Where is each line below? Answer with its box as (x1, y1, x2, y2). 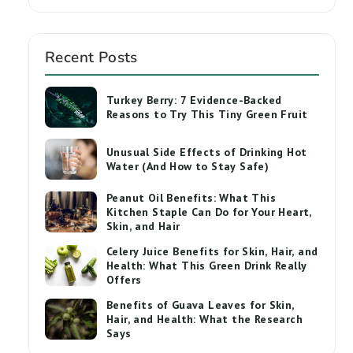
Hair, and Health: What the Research (106, 312, 303, 326)
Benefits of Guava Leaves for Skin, (106, 298, 295, 312)
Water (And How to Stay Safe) (106, 159, 269, 173)
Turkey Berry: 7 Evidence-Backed (106, 93, 282, 107)
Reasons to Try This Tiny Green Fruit (106, 107, 308, 121)
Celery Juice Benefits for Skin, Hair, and (106, 244, 318, 258)
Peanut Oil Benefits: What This (106, 191, 276, 205)
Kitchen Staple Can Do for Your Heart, (106, 205, 312, 219)
